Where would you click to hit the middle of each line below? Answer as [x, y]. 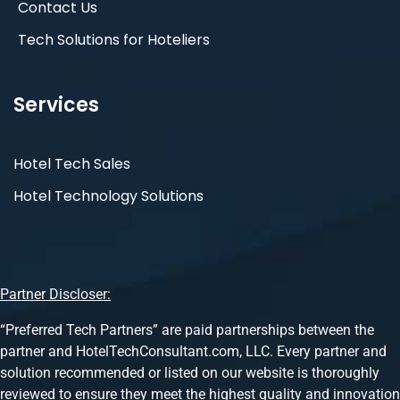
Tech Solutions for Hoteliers [114, 40]
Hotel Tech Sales [72, 164]
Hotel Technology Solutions [108, 196]
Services [56, 105]
